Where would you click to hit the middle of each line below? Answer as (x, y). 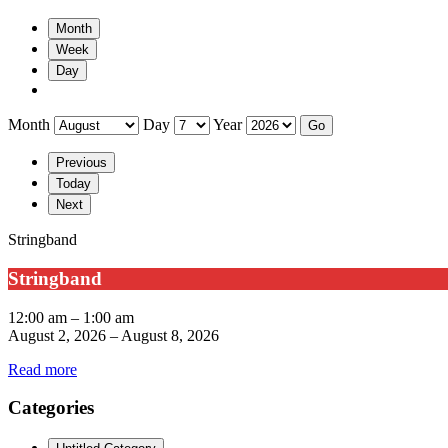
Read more (42, 369)
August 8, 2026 (170, 335)
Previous (81, 163)
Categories (51, 408)
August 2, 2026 (57, 335)
